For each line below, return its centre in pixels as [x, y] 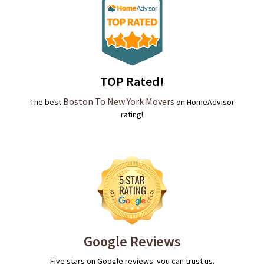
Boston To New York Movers [118, 101]
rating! [132, 114]
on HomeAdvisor [204, 102]
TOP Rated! [132, 81]
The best [46, 102]
